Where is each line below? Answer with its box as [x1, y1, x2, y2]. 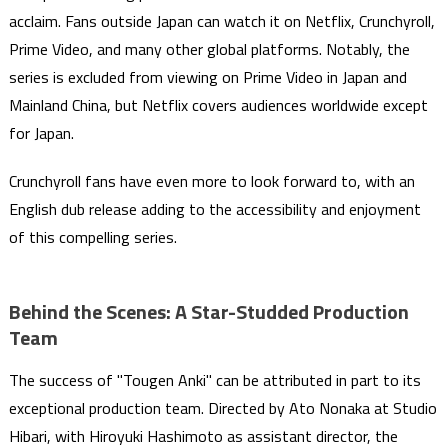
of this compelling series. [8, 225, 177, 250]
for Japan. [8, 121, 74, 146]
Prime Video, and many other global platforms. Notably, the [8, 37, 410, 62]
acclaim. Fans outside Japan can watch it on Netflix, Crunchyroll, [8, 9, 435, 34]
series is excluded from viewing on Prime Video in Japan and [8, 65, 407, 90]
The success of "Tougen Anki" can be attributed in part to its [8, 368, 421, 393]
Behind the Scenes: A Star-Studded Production [8, 296, 409, 328]
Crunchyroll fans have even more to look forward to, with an [8, 169, 415, 194]
